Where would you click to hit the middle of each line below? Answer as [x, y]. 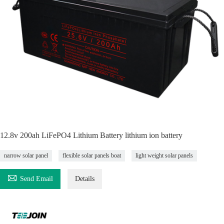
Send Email [36, 179]
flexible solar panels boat [92, 155]
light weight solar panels [164, 155]
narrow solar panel [26, 155]
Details [85, 179]
